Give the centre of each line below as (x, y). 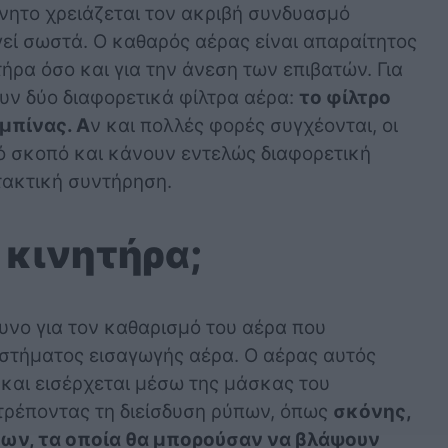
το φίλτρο (344, 97)
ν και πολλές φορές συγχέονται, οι (243, 125)
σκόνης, (371, 412)
